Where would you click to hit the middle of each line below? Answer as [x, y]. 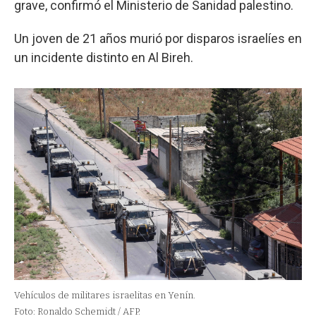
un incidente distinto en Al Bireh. [104, 57]
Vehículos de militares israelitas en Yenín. [105, 295]
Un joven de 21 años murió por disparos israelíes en [158, 38]
